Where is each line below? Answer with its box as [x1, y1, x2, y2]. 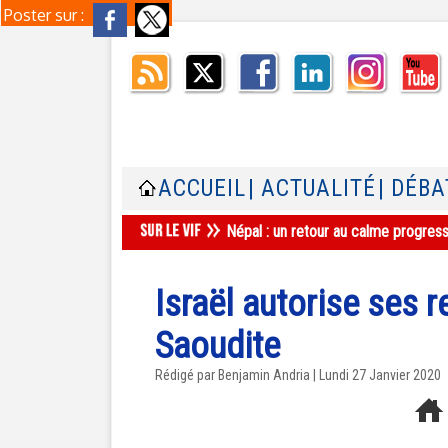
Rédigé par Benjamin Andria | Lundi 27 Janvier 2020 [155, 367, 441, 383]
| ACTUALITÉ [248, 175, 376, 202]
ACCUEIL [158, 175, 246, 202]
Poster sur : [4, 5, 88, 25]
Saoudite [155, 325, 280, 367]
